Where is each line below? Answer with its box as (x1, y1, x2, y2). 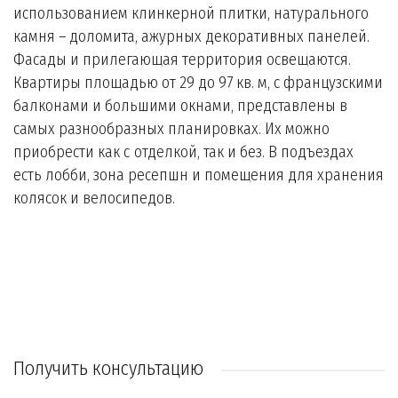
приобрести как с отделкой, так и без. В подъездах (13, 142, 354, 162)
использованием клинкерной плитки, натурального (13, 4, 369, 23)
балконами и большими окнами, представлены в (13, 96, 347, 115)
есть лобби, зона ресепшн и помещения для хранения (13, 165, 384, 185)
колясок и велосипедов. (13, 188, 179, 208)
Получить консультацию (13, 356, 203, 380)
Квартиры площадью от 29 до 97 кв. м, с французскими (13, 73, 383, 92)
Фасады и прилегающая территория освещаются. (13, 50, 351, 69)
